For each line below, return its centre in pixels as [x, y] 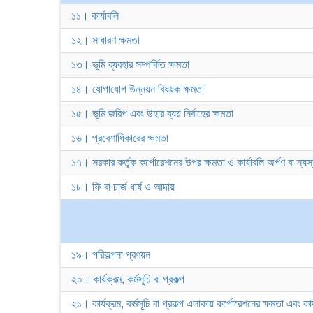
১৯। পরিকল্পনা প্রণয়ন [111, 255]
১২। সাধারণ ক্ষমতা [105, 40]
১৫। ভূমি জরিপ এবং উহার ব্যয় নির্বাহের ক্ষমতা [152, 114]
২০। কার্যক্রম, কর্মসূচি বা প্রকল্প [128, 279]
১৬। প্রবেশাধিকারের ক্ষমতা [120, 138]
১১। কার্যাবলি [95, 16]
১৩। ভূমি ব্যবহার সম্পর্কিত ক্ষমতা [130, 65]
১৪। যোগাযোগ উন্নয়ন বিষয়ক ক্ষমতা [138, 89]
